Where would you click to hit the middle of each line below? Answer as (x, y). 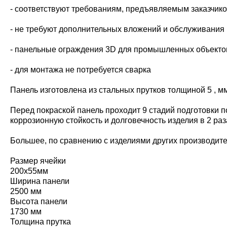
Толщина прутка (41, 222)
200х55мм (29, 171)
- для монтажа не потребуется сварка (81, 70)
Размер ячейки (38, 161)
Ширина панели (40, 181)
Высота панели (39, 201)
